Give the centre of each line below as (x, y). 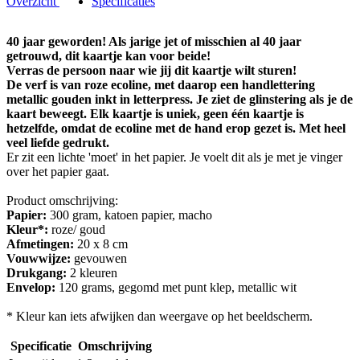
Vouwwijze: (40, 259)
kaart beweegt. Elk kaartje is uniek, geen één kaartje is (155, 114)
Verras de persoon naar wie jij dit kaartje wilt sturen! (151, 71)
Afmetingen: (40, 244)
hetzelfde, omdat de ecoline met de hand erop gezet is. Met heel (176, 129)
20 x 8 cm (101, 244)
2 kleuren (94, 273)
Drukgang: (37, 273)
